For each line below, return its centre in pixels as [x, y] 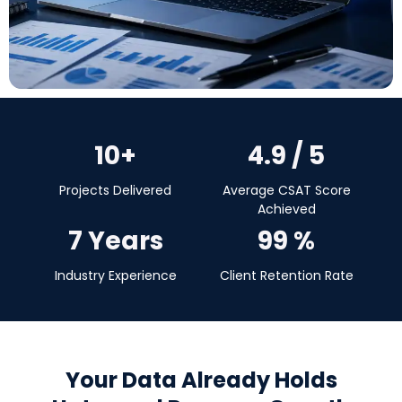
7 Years [115, 241]
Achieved [286, 209]
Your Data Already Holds [201, 380]
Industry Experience [115, 275]
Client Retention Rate [286, 275]
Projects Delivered [116, 190]
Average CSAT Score [286, 190]
